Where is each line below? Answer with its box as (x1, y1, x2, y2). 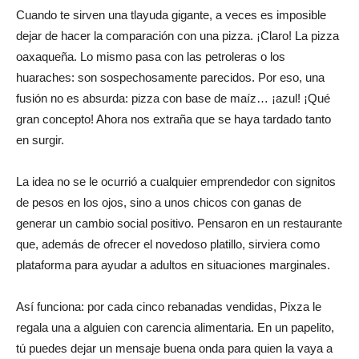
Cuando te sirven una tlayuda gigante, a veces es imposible (16, 8, 326, 22)
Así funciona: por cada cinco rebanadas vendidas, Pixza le (16, 300, 321, 314)
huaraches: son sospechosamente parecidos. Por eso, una (16, 71, 325, 85)
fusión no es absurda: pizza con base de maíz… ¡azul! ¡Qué (16, 91, 330, 106)
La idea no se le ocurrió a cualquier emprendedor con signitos (16, 175, 336, 189)
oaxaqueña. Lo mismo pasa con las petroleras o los (16, 50, 285, 64)
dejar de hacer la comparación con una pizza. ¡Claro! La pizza (16, 29, 339, 43)
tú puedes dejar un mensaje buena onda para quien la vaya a (16, 341, 333, 356)
